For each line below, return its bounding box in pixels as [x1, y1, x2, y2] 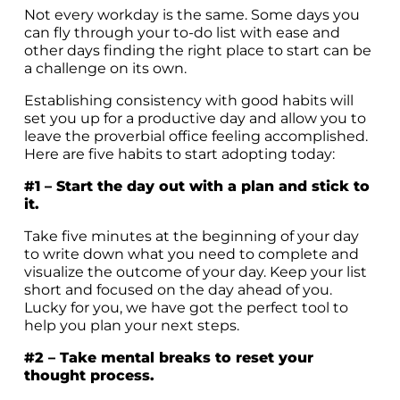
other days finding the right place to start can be [23, 41, 371, 59]
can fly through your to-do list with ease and [23, 23, 340, 41]
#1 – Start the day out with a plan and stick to [23, 177, 370, 195]
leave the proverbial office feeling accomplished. [23, 127, 371, 145]
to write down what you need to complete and [23, 245, 362, 262]
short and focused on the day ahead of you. [23, 280, 336, 298]
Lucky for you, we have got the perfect [23, 298, 302, 316]
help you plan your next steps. [23, 316, 243, 334]
